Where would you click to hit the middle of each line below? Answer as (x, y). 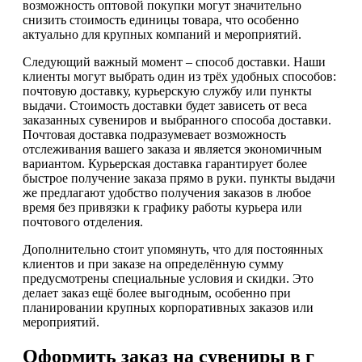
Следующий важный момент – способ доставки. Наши (174, 61)
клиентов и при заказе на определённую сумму (153, 263)
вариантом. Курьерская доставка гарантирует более (165, 163)
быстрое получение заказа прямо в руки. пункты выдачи (179, 178)
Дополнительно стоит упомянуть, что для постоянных (173, 249)
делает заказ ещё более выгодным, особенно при (157, 293)
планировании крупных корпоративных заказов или (168, 307)
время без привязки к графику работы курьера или (162, 207)
